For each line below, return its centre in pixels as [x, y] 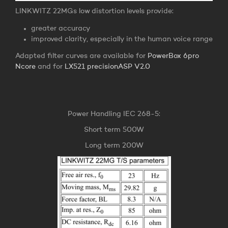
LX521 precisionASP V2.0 [107, 66]
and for [50, 66]
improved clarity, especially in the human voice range [122, 39]
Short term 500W [114, 130]
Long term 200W [114, 145]
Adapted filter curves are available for [81, 56]
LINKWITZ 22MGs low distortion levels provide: [94, 11]
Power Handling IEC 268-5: [114, 114]
